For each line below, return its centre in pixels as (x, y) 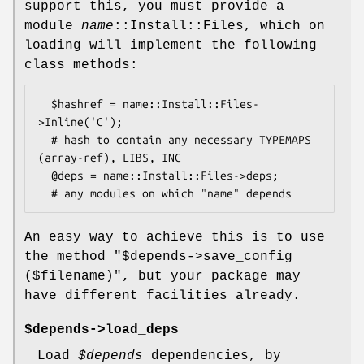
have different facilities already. (162, 296)
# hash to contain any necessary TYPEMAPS (45, 140)
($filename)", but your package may (162, 277)
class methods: (81, 65)
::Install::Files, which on (219, 26)
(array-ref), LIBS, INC (110, 158)
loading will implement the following (171, 46)
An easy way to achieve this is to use (175, 238)
